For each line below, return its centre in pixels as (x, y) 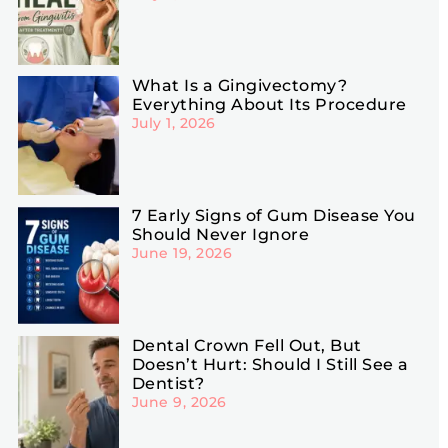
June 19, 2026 (182, 252)
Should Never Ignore (220, 234)
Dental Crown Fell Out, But (246, 345)
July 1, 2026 (173, 123)
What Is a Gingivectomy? (239, 86)
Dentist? (168, 383)
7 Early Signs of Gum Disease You (273, 215)
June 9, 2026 (179, 401)
